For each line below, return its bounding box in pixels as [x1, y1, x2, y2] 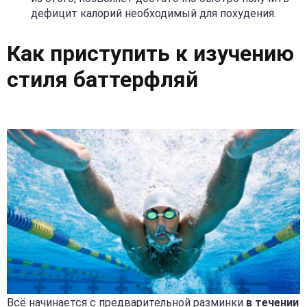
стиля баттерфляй [7, 66, 198, 93]
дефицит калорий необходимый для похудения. [31, 6, 276, 20]
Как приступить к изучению [7, 40, 294, 66]
